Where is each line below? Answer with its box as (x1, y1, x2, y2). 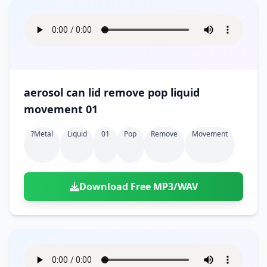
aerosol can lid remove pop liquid (24, 85, 200, 100)
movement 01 (24, 102, 98, 116)
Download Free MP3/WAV (79, 180, 198, 193)
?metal (31, 129, 53, 139)
